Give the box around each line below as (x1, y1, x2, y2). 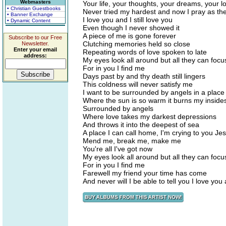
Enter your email (14, 46, 57, 52)
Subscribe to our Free (9, 34, 62, 40)
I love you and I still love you (83, 16, 173, 24)
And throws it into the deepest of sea (83, 121, 199, 129)
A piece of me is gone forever (83, 32, 176, 40)
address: (24, 52, 47, 59)
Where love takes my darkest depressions (83, 112, 216, 121)
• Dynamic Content (7, 18, 50, 23)
